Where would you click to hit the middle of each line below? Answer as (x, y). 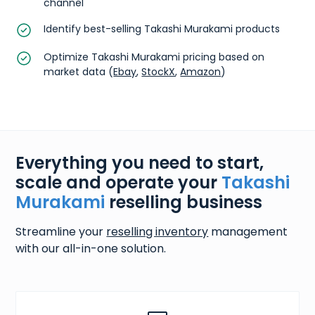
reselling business (184, 202)
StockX (159, 71)
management (248, 231)
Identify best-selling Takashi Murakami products (162, 28)
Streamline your (61, 231)
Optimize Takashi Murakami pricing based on (154, 57)
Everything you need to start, (140, 162)
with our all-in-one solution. (91, 248)
